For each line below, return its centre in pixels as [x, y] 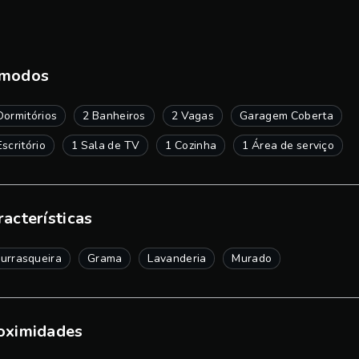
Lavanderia [177, 258]
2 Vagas [193, 116]
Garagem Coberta [286, 116]
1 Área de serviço [288, 145]
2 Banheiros [114, 116]
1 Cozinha [191, 145]
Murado [252, 258]
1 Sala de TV [105, 145]
